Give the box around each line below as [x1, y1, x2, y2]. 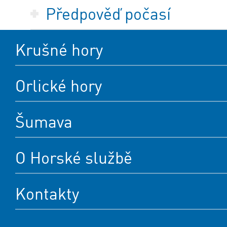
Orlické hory [15, 76, 102, 96]
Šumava [15, 112, 72, 132]
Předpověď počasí [46, 4, 171, 24]
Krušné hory [15, 40, 103, 60]
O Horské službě [15, 148, 132, 168]
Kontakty [15, 184, 79, 204]
